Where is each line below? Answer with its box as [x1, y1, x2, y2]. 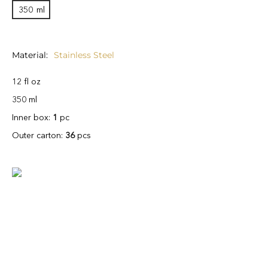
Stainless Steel [54, 50, 114, 61]
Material [12, 50, 46, 61]
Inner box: [12, 112, 53, 123]
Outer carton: [12, 130, 65, 141]
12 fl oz [12, 76, 41, 87]
